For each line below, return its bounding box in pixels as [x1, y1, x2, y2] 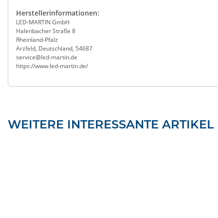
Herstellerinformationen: [16, 8, 99, 18]
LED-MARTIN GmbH [16, 18, 70, 26]
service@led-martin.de [16, 53, 77, 61]
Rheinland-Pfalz [16, 36, 58, 44]
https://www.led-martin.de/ [16, 62, 88, 70]
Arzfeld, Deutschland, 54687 [16, 44, 92, 53]
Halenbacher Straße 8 [16, 27, 75, 35]
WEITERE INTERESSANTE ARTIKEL [8, 117, 214, 131]
